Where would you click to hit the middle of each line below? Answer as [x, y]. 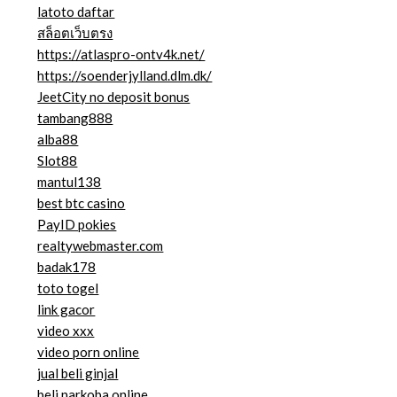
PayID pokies [77, 225]
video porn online [89, 352]
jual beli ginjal [78, 374]
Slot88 [58, 161]
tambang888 [75, 118]
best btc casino [82, 203]
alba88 [58, 140]
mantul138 [70, 182]
